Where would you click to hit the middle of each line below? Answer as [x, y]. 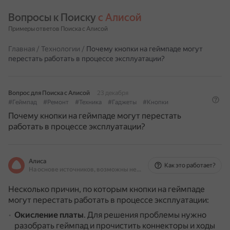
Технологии [61, 49]
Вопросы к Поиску [53, 17]
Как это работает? [190, 165]
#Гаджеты [122, 102]
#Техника [88, 102]
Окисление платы [49, 215]
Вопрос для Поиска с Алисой [49, 93]
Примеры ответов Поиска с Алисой [58, 29]
